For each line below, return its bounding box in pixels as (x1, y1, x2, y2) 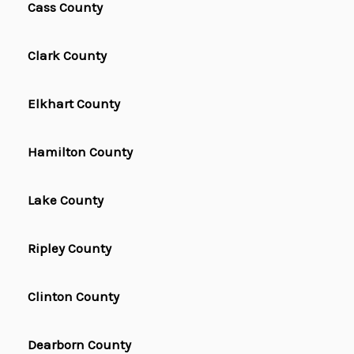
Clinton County (28, 288, 119, 305)
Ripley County (28, 240, 111, 257)
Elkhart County (28, 96, 120, 112)
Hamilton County (28, 144, 133, 160)
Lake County (28, 192, 104, 209)
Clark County (28, 47, 107, 64)
